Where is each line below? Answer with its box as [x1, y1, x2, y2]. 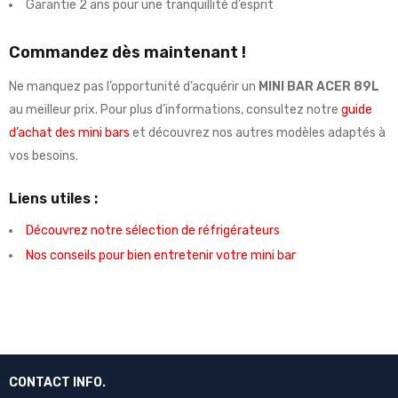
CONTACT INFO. [9, 375, 106, 391]
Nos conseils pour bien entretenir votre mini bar [26, 248, 296, 264]
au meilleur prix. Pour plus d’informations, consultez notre [9, 102, 341, 118]
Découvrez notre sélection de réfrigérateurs [26, 223, 280, 239]
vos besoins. [9, 148, 78, 164]
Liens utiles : [9, 190, 98, 208]
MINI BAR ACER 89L [259, 79, 379, 95]
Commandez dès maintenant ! [9, 43, 246, 63]
